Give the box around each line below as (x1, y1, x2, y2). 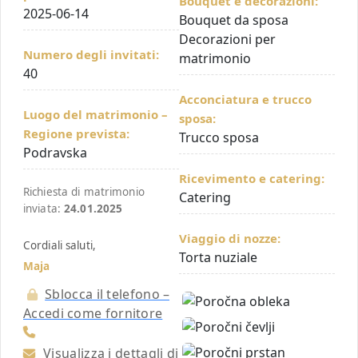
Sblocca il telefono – (45, 285, 170, 303)
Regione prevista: (23, 125, 129, 141)
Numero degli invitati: (23, 46, 159, 62)
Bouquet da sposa (179, 11, 288, 29)
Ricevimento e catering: (179, 170, 324, 186)
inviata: (23, 201, 65, 216)
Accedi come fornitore (23, 304, 163, 322)
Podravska (23, 144, 87, 161)
